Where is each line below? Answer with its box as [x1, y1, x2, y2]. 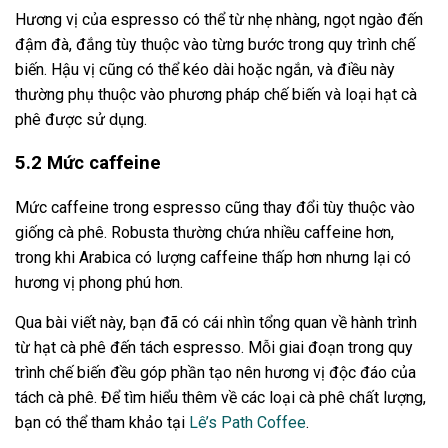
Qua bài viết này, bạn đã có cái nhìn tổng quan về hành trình [15, 312, 417, 332]
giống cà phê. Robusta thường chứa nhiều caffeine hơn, [15, 222, 394, 242]
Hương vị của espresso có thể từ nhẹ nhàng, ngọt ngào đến [15, 10, 423, 30]
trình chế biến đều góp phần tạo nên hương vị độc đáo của [15, 362, 416, 382]
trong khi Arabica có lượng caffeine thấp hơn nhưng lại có [15, 247, 411, 267]
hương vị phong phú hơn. [15, 272, 183, 292]
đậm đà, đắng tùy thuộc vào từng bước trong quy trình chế [15, 35, 415, 55]
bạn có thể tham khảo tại [15, 412, 189, 432]
